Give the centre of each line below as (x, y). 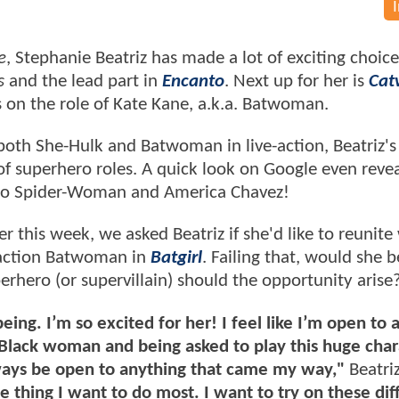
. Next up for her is (297, 81)
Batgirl (176, 258)
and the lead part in (83, 81)
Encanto (193, 81)
